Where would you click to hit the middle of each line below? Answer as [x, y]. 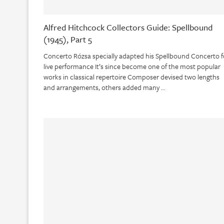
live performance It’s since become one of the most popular [132, 66]
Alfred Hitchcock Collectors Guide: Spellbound [128, 27]
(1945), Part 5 [68, 39]
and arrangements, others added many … [104, 87]
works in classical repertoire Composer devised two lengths [131, 77]
